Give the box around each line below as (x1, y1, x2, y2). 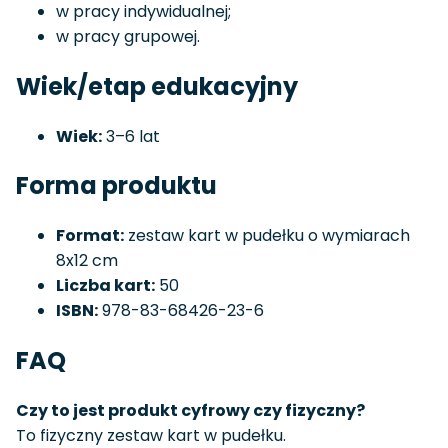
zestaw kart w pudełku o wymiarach (124, 224, 410, 248)
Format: (56, 224, 124, 248)
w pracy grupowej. (56, 24, 200, 48)
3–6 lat (102, 124, 160, 148)
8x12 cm (56, 249, 118, 273)
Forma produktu (16, 169, 217, 203)
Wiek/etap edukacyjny (16, 69, 298, 103)
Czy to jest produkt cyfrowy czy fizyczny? (16, 399, 365, 423)
